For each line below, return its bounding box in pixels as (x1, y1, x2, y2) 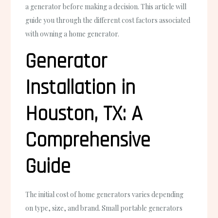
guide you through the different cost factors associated (25, 15, 191, 25)
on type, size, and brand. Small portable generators (25, 203, 183, 213)
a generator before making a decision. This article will (25, 1, 187, 11)
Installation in (25, 74, 136, 101)
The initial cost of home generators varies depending (25, 189, 184, 199)
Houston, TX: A (25, 101, 143, 127)
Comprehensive (25, 127, 151, 154)
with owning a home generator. (25, 29, 120, 38)
